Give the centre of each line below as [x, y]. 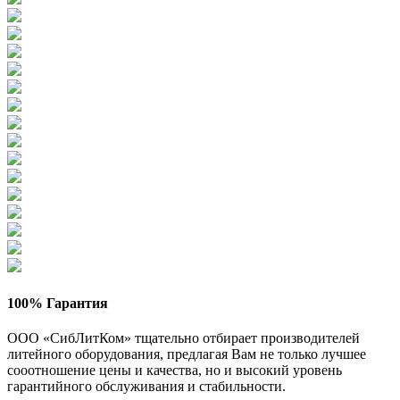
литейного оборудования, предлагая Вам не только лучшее [187, 354]
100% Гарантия [58, 303]
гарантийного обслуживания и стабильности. [146, 386]
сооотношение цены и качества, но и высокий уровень [175, 370]
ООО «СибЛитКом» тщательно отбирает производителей [183, 337]
